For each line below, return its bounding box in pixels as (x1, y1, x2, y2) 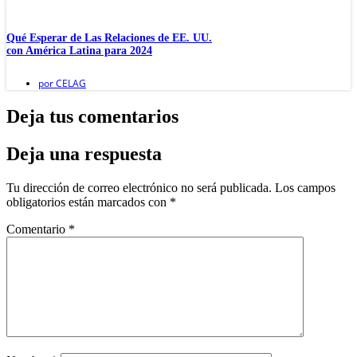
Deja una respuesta (6, 143, 162, 164)
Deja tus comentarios (6, 105, 178, 127)
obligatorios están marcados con (6, 194, 170, 209)
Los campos (275, 180, 335, 194)
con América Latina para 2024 (6, 45, 152, 57)
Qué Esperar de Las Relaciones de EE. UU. (6, 32, 212, 45)
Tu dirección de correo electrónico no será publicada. (6, 180, 272, 194)
